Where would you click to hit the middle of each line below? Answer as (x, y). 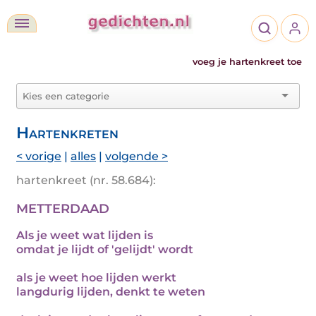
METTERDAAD (63, 209)
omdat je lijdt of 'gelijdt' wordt (105, 249)
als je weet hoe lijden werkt (96, 278)
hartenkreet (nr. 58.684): (86, 180)
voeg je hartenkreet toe (247, 62)
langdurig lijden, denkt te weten (111, 292)
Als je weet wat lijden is (85, 235)
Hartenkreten (67, 133)
